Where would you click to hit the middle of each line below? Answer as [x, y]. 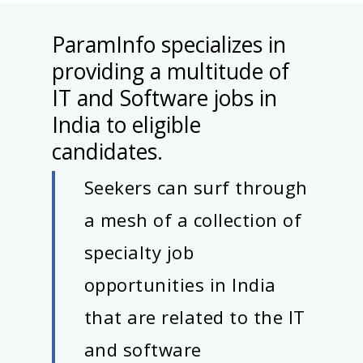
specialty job [139, 252]
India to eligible [126, 125]
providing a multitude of [171, 72]
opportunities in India [180, 285]
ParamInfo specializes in [169, 45]
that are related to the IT [194, 317]
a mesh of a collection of [193, 220]
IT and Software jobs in [164, 98]
